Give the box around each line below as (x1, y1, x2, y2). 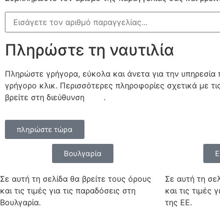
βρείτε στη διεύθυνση (5, 92, 87, 102)
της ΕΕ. (165, 197, 192, 208)
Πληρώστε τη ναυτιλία (5, 40, 174, 59)
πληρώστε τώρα (17, 125, 73, 135)
